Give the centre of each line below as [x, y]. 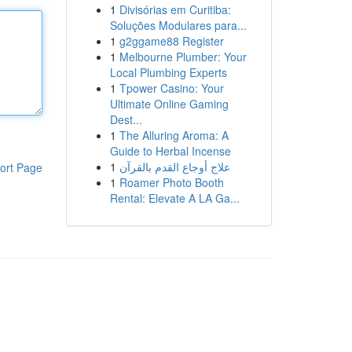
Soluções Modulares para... [178, 25]
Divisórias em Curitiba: [175, 9]
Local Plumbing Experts [168, 72]
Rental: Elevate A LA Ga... [174, 198]
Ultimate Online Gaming [169, 104]
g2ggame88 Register [171, 41]
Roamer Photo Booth [171, 182]
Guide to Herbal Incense [170, 151]
